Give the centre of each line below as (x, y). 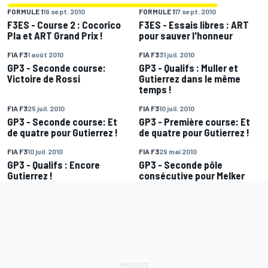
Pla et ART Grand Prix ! (55, 35)
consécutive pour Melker (192, 175)
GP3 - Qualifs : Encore (54, 165)
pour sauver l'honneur (186, 35)
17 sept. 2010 (195, 11)
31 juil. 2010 (177, 54)
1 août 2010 (45, 54)
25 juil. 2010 (46, 108)
